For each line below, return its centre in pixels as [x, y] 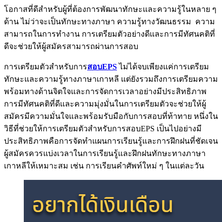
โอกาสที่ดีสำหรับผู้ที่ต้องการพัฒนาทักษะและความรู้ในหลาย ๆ [110, 9]
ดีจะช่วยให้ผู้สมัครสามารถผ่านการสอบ [71, 46]
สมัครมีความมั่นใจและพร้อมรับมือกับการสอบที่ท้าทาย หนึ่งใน [111, 116]
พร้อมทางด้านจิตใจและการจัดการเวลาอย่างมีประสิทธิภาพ [105, 91]
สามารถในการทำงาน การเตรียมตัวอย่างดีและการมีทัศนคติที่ [110, 34]
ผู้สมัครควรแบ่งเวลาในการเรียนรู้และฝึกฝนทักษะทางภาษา [105, 153]
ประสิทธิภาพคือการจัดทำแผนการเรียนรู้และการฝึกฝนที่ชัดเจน [111, 141]
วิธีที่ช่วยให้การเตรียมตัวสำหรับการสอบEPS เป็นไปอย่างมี [103, 128]
